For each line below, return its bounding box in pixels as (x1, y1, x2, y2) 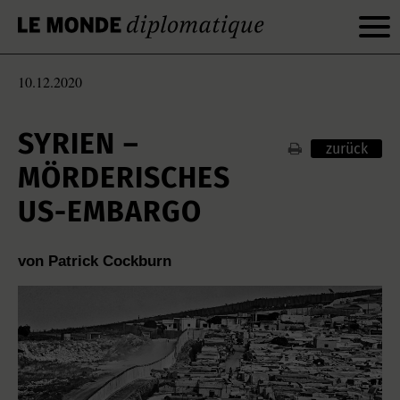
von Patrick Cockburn (18, 253, 171, 270)
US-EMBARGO (18, 195, 202, 229)
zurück (325, 140, 368, 157)
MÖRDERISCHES (18, 161, 230, 195)
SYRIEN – (18, 127, 139, 161)
